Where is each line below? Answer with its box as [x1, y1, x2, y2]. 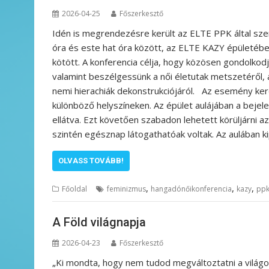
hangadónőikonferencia [151, 184, 232, 195]
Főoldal [62, 184, 87, 195]
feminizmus [107, 184, 146, 195]
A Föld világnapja [52, 214, 149, 229]
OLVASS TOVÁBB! [58, 156, 124, 166]
